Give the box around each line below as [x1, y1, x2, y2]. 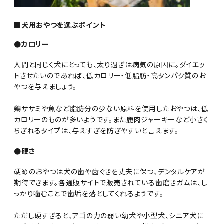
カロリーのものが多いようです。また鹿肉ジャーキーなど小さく [14, 114, 209, 124]
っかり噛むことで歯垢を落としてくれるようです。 [14, 188, 164, 198]
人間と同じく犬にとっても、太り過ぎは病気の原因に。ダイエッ [14, 59, 205, 69]
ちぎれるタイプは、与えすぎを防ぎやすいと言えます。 [14, 125, 179, 135]
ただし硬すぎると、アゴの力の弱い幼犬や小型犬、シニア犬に [14, 210, 204, 220]
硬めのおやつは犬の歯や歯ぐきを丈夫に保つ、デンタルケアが [14, 166, 205, 176]
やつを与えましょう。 [14, 81, 77, 91]
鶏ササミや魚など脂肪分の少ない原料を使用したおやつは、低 [14, 103, 209, 113]
